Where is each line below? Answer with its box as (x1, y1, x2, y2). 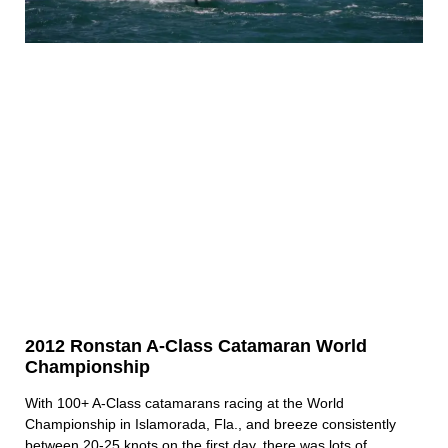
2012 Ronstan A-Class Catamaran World (25, 335, 367, 356)
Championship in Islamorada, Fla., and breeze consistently (25, 415, 396, 432)
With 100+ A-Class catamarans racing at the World (25, 394, 344, 411)
